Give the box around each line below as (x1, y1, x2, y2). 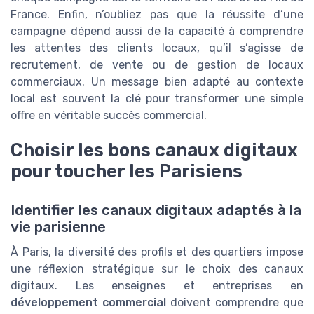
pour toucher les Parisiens (11, 161, 243, 182)
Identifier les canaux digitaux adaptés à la (11, 202, 301, 219)
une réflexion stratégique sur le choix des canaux (11, 262, 303, 276)
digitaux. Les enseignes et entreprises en (11, 279, 303, 293)
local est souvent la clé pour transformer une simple (11, 91, 303, 105)
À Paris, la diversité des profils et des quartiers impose (11, 245, 303, 259)
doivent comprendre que (166, 296, 303, 310)
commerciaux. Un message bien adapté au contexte (11, 74, 303, 88)
